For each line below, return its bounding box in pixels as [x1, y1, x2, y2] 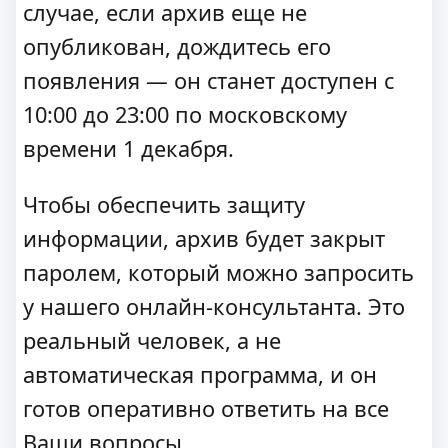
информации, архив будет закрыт [23, 223, 385, 253]
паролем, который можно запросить [23, 257, 414, 287]
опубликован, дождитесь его [23, 32, 331, 62]
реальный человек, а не [23, 325, 281, 355]
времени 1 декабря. [23, 134, 234, 164]
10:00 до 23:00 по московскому [23, 100, 347, 130]
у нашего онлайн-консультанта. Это [23, 291, 405, 321]
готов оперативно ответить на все [23, 393, 389, 423]
